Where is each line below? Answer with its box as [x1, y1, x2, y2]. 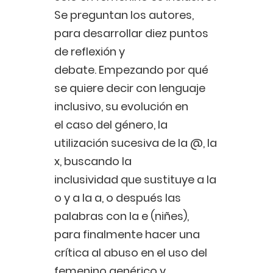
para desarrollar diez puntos [54, 26, 208, 41]
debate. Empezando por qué [54, 62, 208, 78]
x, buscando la [54, 154, 132, 169]
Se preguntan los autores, [54, 7, 194, 23]
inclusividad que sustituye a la [54, 172, 216, 188]
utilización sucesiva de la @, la [54, 135, 217, 151]
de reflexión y [54, 44, 125, 60]
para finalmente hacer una [54, 227, 200, 243]
